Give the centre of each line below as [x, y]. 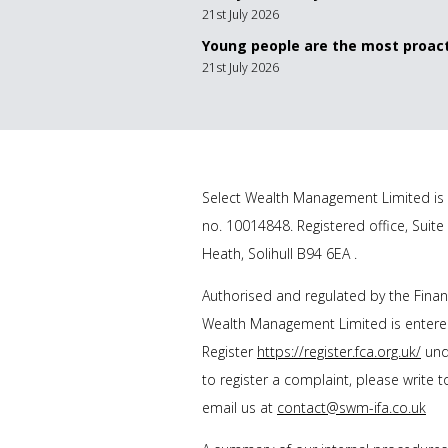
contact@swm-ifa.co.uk [351, 408]
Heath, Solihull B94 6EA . [279, 254]
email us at [239, 408]
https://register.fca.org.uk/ [339, 352]
